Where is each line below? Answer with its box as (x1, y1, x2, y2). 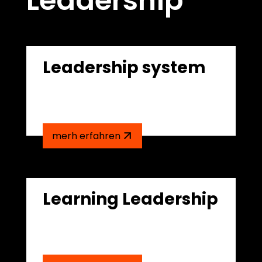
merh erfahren (51, 129, 120, 143)
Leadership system (42, 56, 206, 79)
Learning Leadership (42, 188, 218, 211)
